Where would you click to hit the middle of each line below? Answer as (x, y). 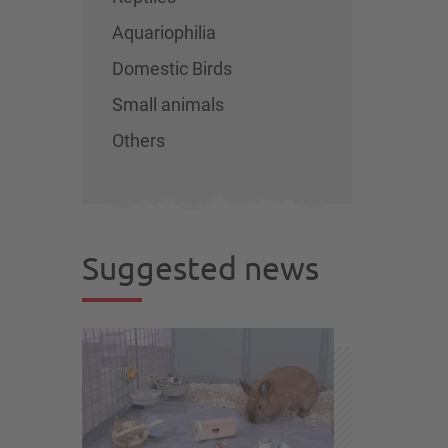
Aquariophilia (164, 32)
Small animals (168, 104)
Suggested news (200, 267)
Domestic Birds (172, 68)
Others (138, 140)
